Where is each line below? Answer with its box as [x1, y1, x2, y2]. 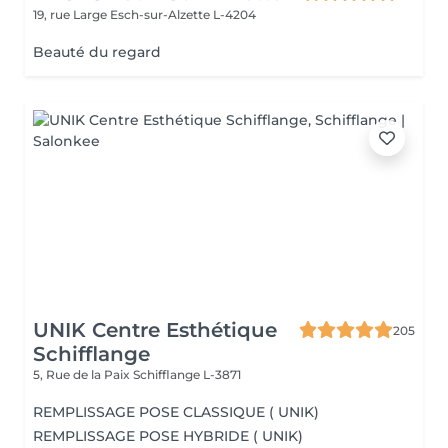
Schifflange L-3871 [133, 367, 241, 382]
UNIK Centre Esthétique [33, 318, 277, 342]
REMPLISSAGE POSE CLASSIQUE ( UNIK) [33, 403, 319, 421]
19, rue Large [33, 7, 110, 22]
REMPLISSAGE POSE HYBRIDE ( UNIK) [33, 427, 303, 445]
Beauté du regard [33, 43, 161, 61]
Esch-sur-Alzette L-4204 [110, 7, 256, 22]
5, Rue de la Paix [33, 367, 133, 382]
